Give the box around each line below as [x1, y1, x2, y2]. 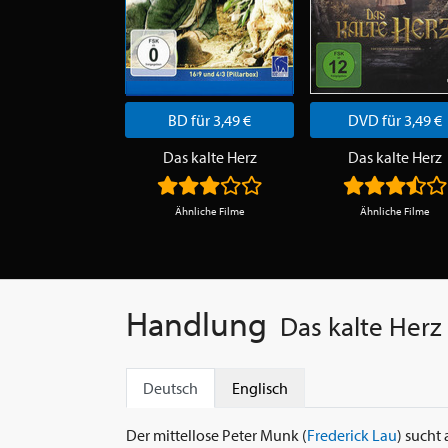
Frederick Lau [307, 425, 397, 446]
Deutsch [143, 378, 198, 399]
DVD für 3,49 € [347, 110, 442, 131]
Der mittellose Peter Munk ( [126, 425, 307, 446]
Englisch [232, 378, 288, 399]
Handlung [126, 302, 267, 346]
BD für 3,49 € [168, 110, 251, 131]
